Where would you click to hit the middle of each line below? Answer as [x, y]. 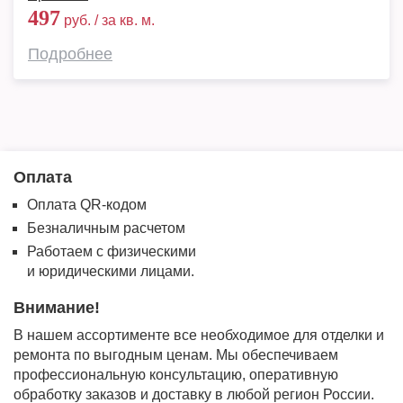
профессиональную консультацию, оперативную [176, 375]
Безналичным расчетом [106, 228]
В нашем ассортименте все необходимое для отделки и [199, 335]
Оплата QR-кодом [87, 205]
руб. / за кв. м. [107, 20]
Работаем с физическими [112, 251]
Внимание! [57, 308]
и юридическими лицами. [111, 271]
